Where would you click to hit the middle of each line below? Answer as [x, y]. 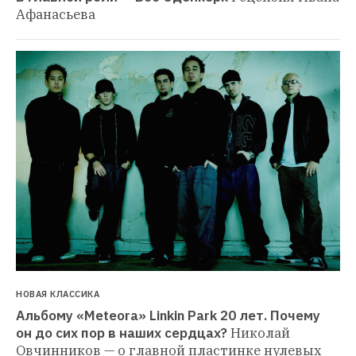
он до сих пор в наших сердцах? [122, 333]
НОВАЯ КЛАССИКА [58, 294]
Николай [260, 333]
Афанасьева [56, 15]
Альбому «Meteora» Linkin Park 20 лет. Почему [168, 315]
